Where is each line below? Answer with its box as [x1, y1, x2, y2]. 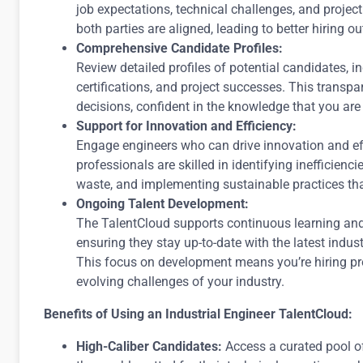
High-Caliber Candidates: [76, 339, 222, 354]
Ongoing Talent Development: [76, 196, 249, 211]
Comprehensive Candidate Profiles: [76, 41, 283, 56]
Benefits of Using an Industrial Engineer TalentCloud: [44, 306, 352, 322]
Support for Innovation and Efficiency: [76, 118, 297, 134]
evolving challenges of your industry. [76, 274, 284, 289]
